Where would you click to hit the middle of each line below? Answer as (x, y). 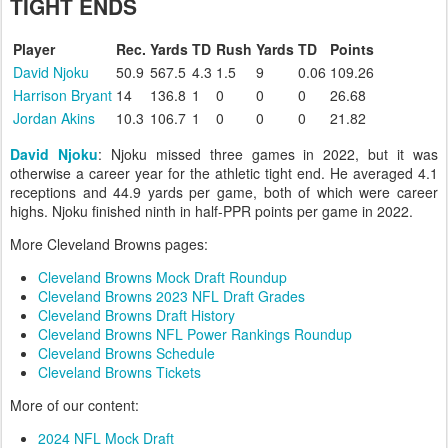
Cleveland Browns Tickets (119, 372)
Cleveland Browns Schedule (126, 353)
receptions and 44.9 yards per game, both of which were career (224, 192)
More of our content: (74, 405)
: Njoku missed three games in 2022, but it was (268, 154)
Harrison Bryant (62, 95)
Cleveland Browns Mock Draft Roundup (162, 277)
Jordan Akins (54, 118)
